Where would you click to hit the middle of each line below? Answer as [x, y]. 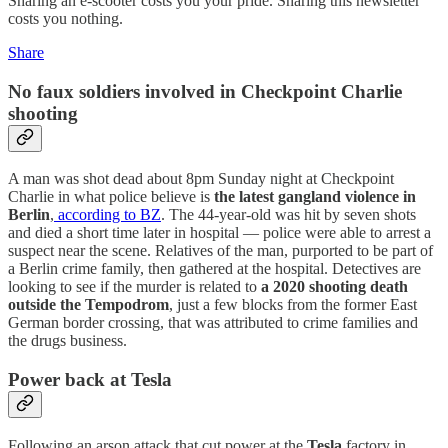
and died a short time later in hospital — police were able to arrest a [219, 233]
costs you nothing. [65, 18]
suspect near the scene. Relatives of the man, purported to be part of [220, 251]
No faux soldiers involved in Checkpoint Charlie [205, 91]
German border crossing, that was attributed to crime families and [213, 323]
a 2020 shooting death [332, 287]
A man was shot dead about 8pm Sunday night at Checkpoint [201, 179]
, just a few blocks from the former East [293, 305]
